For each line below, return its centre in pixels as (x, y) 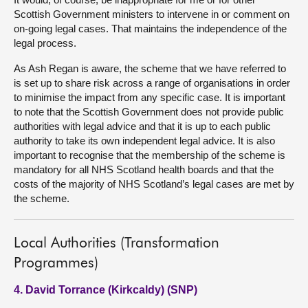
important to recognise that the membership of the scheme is (150, 155)
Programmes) (56, 264)
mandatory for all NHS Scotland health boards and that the (144, 169)
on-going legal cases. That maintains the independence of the (150, 29)
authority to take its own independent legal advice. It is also (144, 141)
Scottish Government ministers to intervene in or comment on (152, 14)
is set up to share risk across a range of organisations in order (152, 83)
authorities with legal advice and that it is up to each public (142, 126)
